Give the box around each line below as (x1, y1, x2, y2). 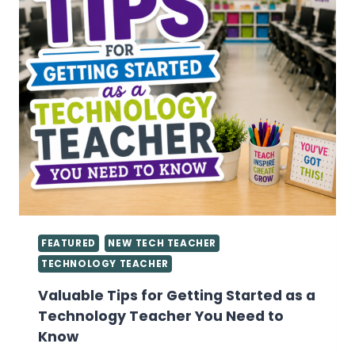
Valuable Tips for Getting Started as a (38, 286, 315, 306)
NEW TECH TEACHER (108, 237, 216, 250)
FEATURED (41, 237, 96, 250)
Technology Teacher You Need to (38, 307, 284, 326)
